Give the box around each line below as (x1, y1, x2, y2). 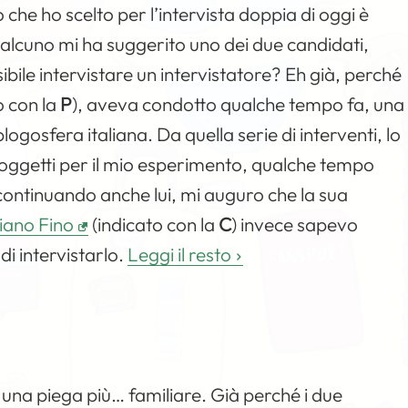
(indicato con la (88, 212, 219, 236)
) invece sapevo (231, 212, 359, 236)
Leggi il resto (127, 242, 232, 266)
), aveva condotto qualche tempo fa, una (72, 92, 405, 116)
